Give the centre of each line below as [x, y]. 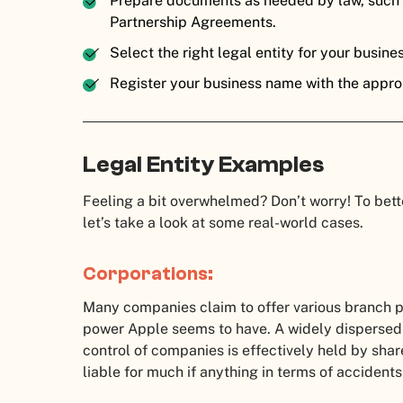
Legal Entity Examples [206, 165]
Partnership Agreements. [195, 22]
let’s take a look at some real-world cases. [225, 223]
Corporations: [150, 274]
